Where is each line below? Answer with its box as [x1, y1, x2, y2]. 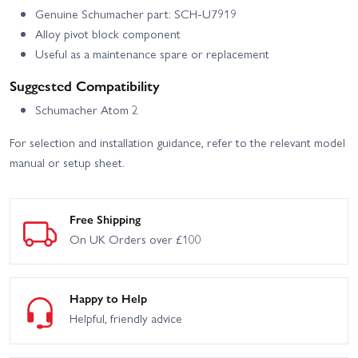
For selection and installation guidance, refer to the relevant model [10, 133, 345, 151]
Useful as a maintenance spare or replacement [35, 44, 269, 62]
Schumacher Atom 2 [35, 100, 138, 118]
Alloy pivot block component [35, 24, 181, 42]
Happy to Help [70, 289, 147, 308]
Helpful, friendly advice [70, 309, 182, 328]
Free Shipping [70, 209, 141, 228]
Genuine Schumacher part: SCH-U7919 [35, 4, 237, 22]
